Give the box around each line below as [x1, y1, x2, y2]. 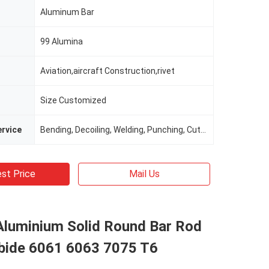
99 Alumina [40, 37, 83, 46]
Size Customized [40, 95, 106, 105]
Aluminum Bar [40, 7, 94, 17]
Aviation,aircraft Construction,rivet [40, 66, 175, 76]
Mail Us [128, 168, 160, 180]
